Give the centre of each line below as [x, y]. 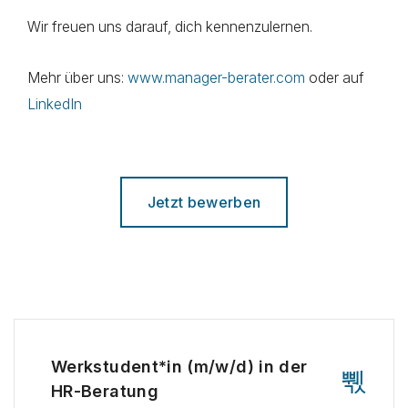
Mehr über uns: [77, 78]
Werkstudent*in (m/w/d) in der [179, 367]
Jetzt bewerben [204, 202]
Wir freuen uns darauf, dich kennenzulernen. [170, 27]
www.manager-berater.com [216, 78]
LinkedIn [55, 104]
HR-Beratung [105, 391]
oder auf [335, 78]
